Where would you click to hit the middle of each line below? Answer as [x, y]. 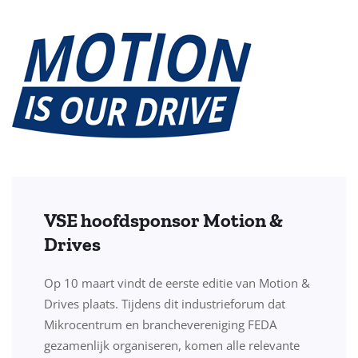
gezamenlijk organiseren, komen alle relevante [172, 346]
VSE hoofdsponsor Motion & [163, 221]
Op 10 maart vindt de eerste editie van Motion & [177, 283]
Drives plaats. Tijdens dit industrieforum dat [165, 304]
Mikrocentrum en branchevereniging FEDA [160, 325]
